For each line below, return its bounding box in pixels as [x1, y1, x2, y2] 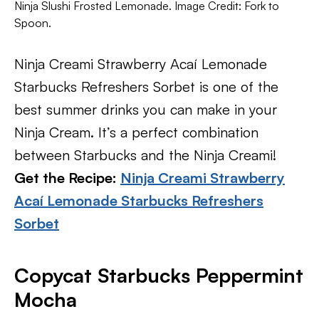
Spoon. [14, 16, 51, 30]
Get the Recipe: [14, 169, 120, 187]
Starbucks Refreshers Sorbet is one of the [14, 78, 278, 95]
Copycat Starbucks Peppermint [14, 263, 303, 288]
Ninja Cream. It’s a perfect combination [14, 123, 258, 141]
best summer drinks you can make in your [14, 100, 277, 118]
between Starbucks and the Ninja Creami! [14, 146, 276, 164]
